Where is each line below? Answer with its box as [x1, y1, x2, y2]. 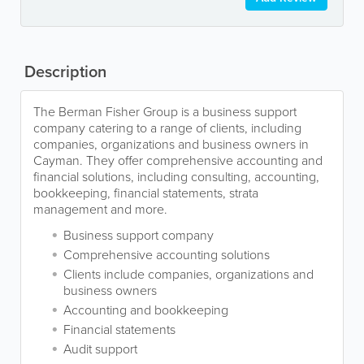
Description [20, 58, 106, 83]
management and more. [33, 199, 171, 218]
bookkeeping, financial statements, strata [33, 183, 258, 201]
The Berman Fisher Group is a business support [33, 102, 297, 120]
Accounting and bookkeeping [63, 300, 228, 318]
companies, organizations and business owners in [33, 134, 309, 153]
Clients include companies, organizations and [63, 264, 314, 283]
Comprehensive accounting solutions [63, 245, 270, 263]
